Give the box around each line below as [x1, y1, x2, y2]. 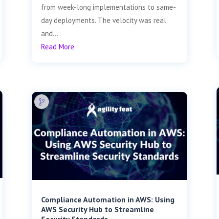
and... [41, 29, 58, 39]
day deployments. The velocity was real [41, 16, 166, 25]
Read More [41, 42, 74, 52]
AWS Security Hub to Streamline [41, 204, 154, 215]
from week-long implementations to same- [41, 2, 176, 12]
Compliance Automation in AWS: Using [41, 195, 175, 205]
